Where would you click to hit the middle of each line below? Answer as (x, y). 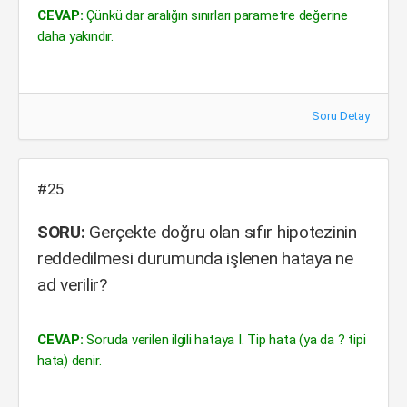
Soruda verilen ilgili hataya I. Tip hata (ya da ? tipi (224, 340)
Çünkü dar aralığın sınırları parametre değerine (215, 15)
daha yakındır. (75, 36)
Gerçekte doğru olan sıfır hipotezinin (221, 232)
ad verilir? (72, 285)
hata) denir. (69, 361)
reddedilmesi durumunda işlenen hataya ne (195, 258)
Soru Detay (341, 116)
